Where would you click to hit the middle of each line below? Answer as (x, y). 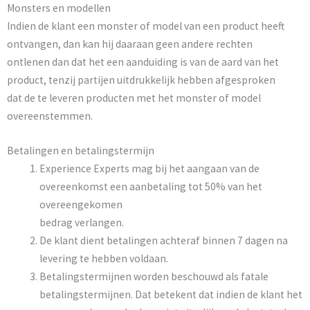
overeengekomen (81, 205)
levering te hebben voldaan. (103, 259)
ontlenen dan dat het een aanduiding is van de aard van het (143, 62)
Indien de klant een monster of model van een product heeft (146, 26)
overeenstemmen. (50, 116)
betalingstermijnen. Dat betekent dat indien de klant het (171, 295)
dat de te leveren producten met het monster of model (134, 98)
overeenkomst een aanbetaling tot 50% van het (151, 187)
